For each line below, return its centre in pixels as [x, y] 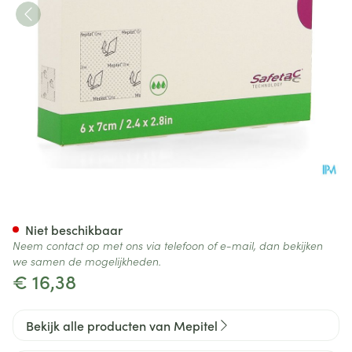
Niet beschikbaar [74, 229]
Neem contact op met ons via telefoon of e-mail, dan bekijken [168, 245]
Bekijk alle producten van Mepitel [122, 325]
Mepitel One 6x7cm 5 [134, 211]
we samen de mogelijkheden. [87, 261]
